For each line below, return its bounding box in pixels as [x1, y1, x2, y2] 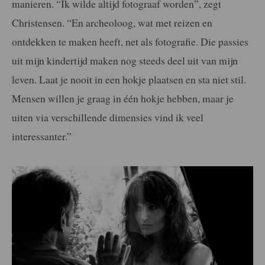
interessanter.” [12, 129, 72, 144]
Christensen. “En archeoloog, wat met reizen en [12, 15, 212, 30]
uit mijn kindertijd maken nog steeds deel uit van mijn [12, 53, 238, 68]
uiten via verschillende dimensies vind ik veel [12, 110, 203, 125]
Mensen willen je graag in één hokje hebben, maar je [12, 91, 234, 106]
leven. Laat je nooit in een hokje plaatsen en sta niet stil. [12, 72, 246, 87]
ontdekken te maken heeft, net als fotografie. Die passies [12, 34, 248, 49]
